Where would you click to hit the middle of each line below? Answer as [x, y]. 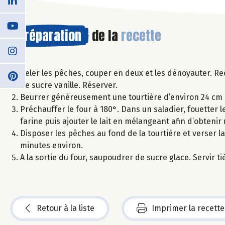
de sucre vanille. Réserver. [69, 85]
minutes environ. [51, 145]
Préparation [49, 35]
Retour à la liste [66, 208]
